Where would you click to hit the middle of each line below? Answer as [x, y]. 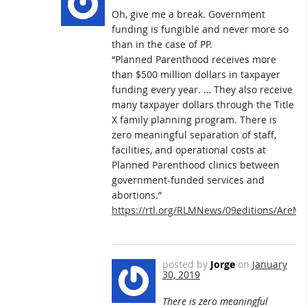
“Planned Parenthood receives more [194, 59]
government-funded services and [188, 180]
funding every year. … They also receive [202, 89]
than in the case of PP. [162, 44]
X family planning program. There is [194, 119]
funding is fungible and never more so [200, 29]
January [270, 265]
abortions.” [137, 195]
